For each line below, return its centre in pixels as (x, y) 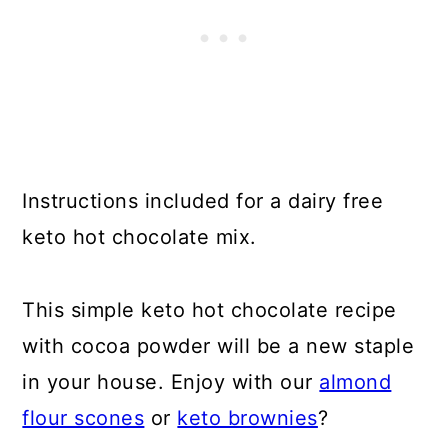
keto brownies (247, 417)
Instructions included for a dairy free (203, 200)
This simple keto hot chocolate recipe (209, 309)
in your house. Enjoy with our (171, 381)
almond (355, 381)
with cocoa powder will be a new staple (218, 345)
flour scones (83, 417)
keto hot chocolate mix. (139, 236)
